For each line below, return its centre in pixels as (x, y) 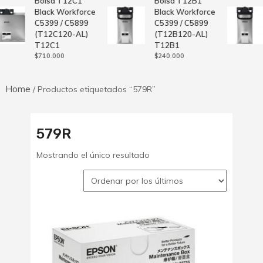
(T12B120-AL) (180, 34)
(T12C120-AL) (60, 34)
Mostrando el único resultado (93, 155)
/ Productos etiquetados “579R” (93, 89)
